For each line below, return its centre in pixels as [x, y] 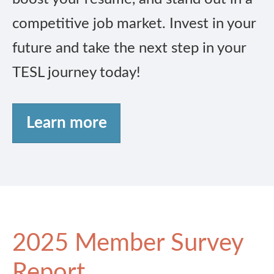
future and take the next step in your [129, 49]
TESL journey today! [76, 73]
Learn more [66, 123]
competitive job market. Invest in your [134, 24]
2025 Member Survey [128, 244]
